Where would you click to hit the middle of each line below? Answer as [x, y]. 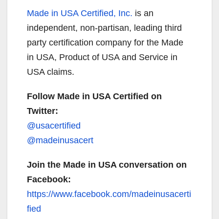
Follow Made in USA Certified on [94, 96]
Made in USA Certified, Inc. [80, 13]
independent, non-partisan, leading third [104, 28]
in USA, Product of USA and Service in [102, 57]
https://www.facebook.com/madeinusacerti [109, 194]
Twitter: [43, 111]
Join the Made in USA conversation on [107, 164]
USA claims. [51, 72]
